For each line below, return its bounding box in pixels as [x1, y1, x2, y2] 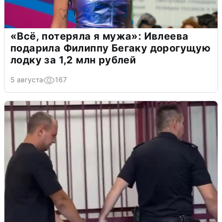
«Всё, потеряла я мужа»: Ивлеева [10, 30, 189, 43]
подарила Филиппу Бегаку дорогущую [10, 42, 211, 55]
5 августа [10, 75, 43, 84]
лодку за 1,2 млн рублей [10, 54, 136, 66]
